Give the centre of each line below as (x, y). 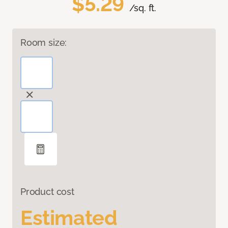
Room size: (44, 42)
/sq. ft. (143, 8)
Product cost (47, 191)
